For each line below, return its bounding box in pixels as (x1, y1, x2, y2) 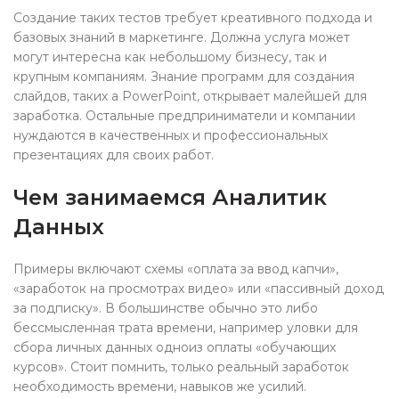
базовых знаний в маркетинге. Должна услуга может (13, 29, 350, 45)
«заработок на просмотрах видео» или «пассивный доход (13, 281, 384, 297)
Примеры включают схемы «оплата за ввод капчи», (13, 261, 338, 277)
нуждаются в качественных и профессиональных (13, 127, 328, 143)
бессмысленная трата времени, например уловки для (13, 320, 358, 336)
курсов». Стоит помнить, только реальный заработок (13, 359, 349, 375)
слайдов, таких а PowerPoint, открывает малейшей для (13, 88, 367, 104)
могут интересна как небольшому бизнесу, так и (13, 49, 327, 65)
